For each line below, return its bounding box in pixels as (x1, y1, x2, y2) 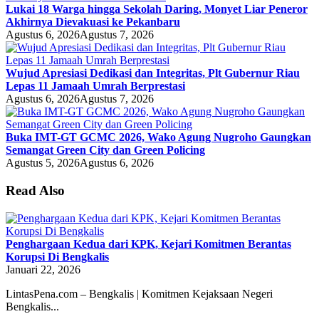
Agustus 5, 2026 (6, 157, 80, 169)
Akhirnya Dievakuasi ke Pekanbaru (6, 16, 180, 28)
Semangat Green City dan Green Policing (6, 144, 205, 157)
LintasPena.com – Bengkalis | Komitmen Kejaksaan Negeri (6, 287, 273, 300)
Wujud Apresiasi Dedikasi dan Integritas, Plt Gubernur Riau (6, 67, 300, 80)
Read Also (6, 182, 65, 198)
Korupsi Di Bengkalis (6, 250, 109, 263)
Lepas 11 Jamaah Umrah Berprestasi (6, 80, 185, 93)
